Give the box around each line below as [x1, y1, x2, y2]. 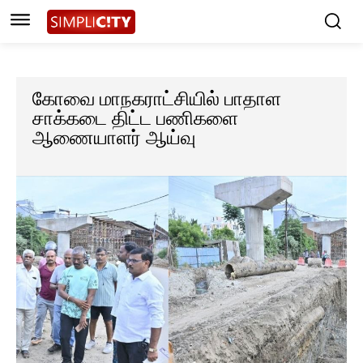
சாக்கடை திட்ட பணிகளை [32, 108, 238, 130]
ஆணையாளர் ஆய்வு [32, 127, 196, 149]
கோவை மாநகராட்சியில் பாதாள [32, 88, 281, 110]
